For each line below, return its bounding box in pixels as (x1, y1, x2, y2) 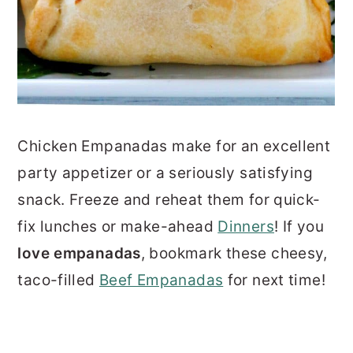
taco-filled (17, 270, 99, 289)
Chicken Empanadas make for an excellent (17, 136, 331, 155)
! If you (273, 217, 324, 236)
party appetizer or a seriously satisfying (17, 163, 313, 182)
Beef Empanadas (98, 270, 224, 289)
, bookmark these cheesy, (140, 243, 328, 262)
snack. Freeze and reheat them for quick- (17, 190, 321, 209)
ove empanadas (21, 243, 141, 262)
